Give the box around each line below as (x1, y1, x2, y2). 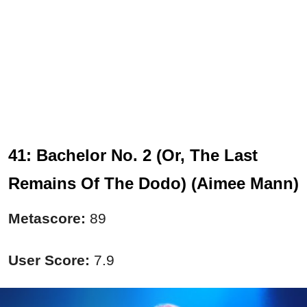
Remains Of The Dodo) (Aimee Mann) (8, 174, 299, 193)
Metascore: (8, 210, 90, 227)
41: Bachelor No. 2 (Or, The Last (8, 146, 258, 165)
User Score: (8, 252, 90, 269)
